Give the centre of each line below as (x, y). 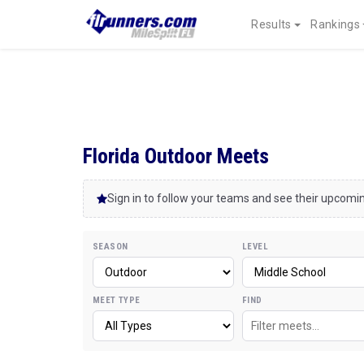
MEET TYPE (117, 300)
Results (271, 24)
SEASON (110, 247)
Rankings (335, 24)
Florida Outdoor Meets (176, 156)
